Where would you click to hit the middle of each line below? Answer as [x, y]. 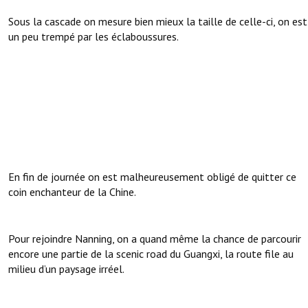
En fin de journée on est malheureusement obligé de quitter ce [152, 177]
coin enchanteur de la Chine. [72, 192]
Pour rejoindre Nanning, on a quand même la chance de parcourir [155, 239]
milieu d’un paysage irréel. [66, 269]
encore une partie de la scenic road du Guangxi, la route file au [151, 254]
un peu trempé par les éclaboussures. [93, 37]
